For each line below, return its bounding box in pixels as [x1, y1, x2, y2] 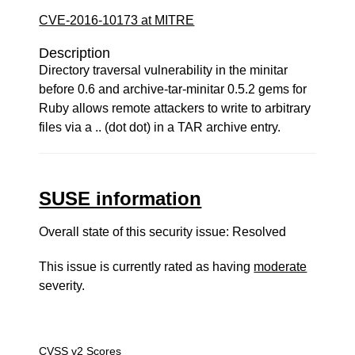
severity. [39, 279, 86, 292]
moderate [254, 260, 307, 273]
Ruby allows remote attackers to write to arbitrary [39, 101, 311, 115]
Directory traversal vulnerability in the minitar [39, 63, 288, 77]
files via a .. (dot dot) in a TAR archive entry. [39, 120, 281, 134]
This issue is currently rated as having [39, 260, 254, 273]
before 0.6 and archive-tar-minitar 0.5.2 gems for [39, 82, 307, 96]
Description [39, 45, 111, 61]
